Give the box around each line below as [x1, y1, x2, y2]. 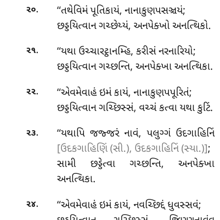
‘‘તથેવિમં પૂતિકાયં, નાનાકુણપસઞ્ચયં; [56, 4, 186, 18]
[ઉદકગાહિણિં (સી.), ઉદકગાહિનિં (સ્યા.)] [56, 142, 208, 157]
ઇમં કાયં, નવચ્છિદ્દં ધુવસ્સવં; [99, 198, 201, 213]
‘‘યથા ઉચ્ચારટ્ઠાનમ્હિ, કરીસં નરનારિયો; [56, 45, 196, 59]
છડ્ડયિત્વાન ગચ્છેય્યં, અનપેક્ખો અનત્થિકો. [56, 19, 211, 33]
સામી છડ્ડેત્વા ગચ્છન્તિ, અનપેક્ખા [56, 158, 215, 172]
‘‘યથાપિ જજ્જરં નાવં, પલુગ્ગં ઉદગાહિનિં [56, 127, 215, 141]
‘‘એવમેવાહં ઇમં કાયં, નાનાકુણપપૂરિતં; [56, 86, 192, 100]
